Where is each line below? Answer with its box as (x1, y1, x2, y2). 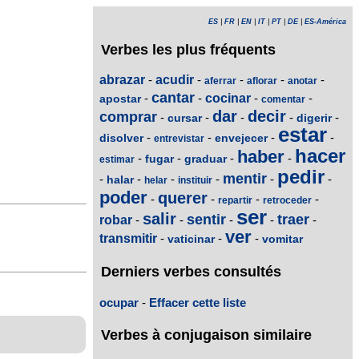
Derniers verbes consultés (101, 264, 281, 280)
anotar (288, 75, 317, 87)
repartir (218, 195, 252, 207)
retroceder (263, 195, 312, 207)
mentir (223, 171, 267, 188)
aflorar (247, 75, 277, 87)
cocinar (205, 91, 251, 106)
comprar (99, 109, 157, 126)
